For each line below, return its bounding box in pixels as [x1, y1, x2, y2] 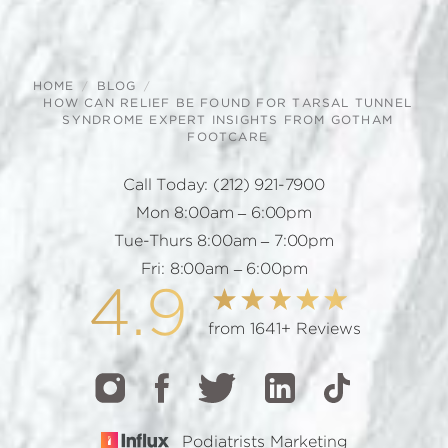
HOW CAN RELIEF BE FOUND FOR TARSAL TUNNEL [43, 97, 413, 110]
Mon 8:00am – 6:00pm [136, 205, 312, 222]
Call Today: [123, 177, 214, 194]
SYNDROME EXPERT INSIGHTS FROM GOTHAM [62, 114, 394, 127]
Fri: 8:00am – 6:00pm [140, 261, 308, 278]
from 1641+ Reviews [207, 321, 361, 338]
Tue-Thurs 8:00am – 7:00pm [114, 233, 334, 250]
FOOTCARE [187, 131, 269, 144]
